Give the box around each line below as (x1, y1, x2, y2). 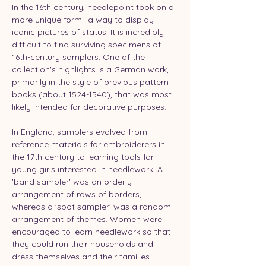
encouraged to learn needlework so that (12, 226, 173, 237)
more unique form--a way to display (12, 14, 156, 25)
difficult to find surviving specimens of (12, 39, 163, 50)
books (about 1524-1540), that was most (12, 88, 174, 100)
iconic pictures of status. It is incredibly (12, 26, 166, 37)
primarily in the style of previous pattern (12, 76, 171, 87)
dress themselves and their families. (12, 251, 151, 262)
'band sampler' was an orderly (12, 176, 134, 187)
